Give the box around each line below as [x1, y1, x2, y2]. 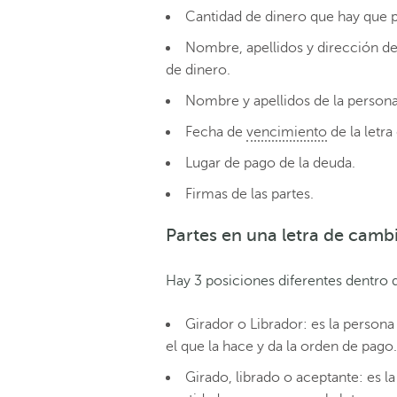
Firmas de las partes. [185, 185, 314, 202]
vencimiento [246, 123, 327, 140]
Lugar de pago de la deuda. [185, 154, 355, 171]
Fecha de [185, 123, 246, 140]
